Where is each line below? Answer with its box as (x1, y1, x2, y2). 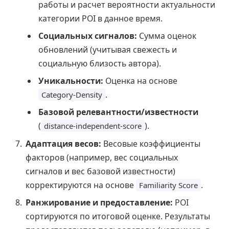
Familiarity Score (139, 179, 198, 190)
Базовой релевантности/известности (38, 106, 198, 118)
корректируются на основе (26, 179, 136, 191)
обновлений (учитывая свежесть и (38, 43, 177, 55)
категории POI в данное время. (38, 12, 163, 24)
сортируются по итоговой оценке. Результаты (26, 210, 210, 222)
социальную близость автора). (38, 57, 161, 69)
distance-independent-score (44, 120, 142, 131)
